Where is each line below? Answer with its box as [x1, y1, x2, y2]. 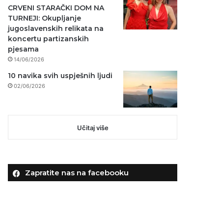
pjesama [8, 44, 39, 54]
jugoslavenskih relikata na [8, 24, 104, 33]
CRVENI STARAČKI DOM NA [8, 3, 105, 12]
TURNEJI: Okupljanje [8, 13, 82, 23]
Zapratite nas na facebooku [25, 167, 129, 177]
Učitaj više [77, 123, 109, 132]
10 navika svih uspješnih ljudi [8, 71, 113, 80]
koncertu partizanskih [8, 34, 89, 43]
